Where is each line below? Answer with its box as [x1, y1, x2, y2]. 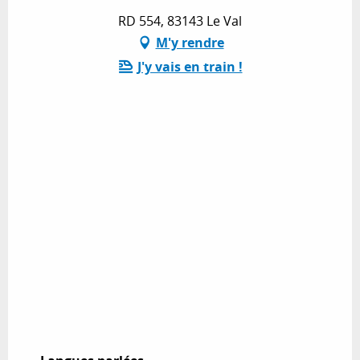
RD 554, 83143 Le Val [118, 12, 242, 31]
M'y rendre [155, 34, 224, 52]
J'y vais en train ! [137, 58, 243, 76]
